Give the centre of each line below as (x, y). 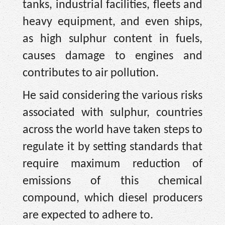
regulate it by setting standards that (113, 147)
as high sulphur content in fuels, (113, 39)
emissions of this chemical (113, 181)
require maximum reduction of (113, 164)
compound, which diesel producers (113, 198)
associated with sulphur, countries (113, 113)
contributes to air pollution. (91, 74)
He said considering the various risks (113, 96)
